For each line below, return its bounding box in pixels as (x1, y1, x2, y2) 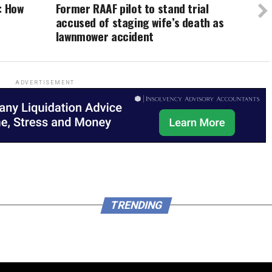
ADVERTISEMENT (15, 79, 75, 86)
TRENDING (108, 199, 164, 211)
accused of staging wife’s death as (55, 13, 224, 31)
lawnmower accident (55, 27, 154, 45)
